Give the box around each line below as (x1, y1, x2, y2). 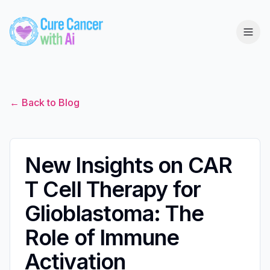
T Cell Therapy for (25, 175, 201, 202)
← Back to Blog (10, 96, 80, 108)
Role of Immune (25, 224, 180, 251)
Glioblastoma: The (25, 199, 204, 227)
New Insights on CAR (25, 151, 232, 178)
